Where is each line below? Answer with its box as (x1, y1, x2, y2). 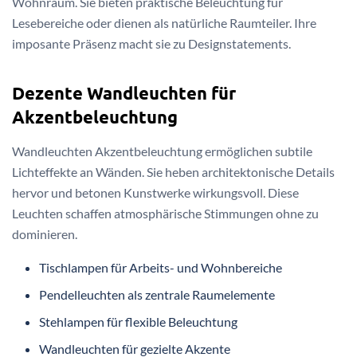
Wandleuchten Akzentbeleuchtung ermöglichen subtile (12, 143, 312, 159)
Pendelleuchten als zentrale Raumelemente (39, 287, 276, 303)
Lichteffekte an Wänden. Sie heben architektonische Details (12, 164, 335, 180)
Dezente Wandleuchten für (12, 82, 236, 104)
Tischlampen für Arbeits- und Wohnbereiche (39, 260, 283, 276)
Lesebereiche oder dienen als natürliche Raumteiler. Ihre (12, 14, 316, 30)
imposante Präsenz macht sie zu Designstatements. (12, 35, 291, 51)
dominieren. (12, 226, 77, 242)
